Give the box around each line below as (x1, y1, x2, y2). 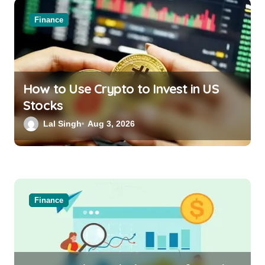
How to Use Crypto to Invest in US (23, 80, 219, 97)
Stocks (23, 96, 63, 114)
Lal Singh (43, 118, 82, 128)
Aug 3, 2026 (88, 118, 135, 128)
